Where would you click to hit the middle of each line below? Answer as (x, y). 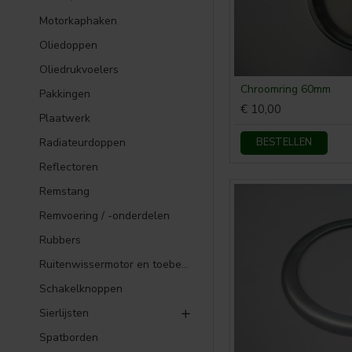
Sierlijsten (64, 313)
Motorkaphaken (78, 21)
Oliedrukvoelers (79, 70)
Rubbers (60, 240)
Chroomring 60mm (286, 89)
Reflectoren (69, 167)
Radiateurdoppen (82, 143)
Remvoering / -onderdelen (104, 216)
